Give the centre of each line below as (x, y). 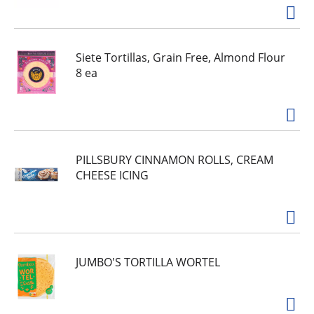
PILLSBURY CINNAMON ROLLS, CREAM (175, 160)
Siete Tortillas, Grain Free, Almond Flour (180, 57)
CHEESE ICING (112, 175)
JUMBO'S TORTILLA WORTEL (148, 262)
